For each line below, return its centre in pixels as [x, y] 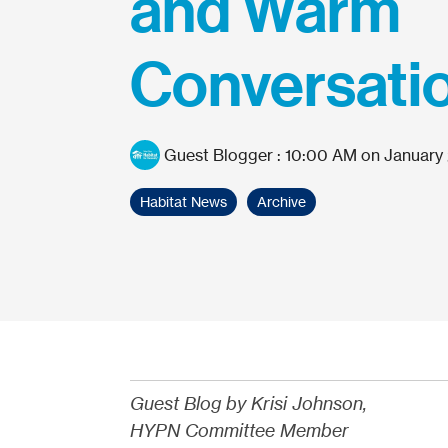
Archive [281, 202]
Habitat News [183, 202]
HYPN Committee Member [241, 430]
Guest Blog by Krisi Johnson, [250, 403]
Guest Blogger [218, 155]
